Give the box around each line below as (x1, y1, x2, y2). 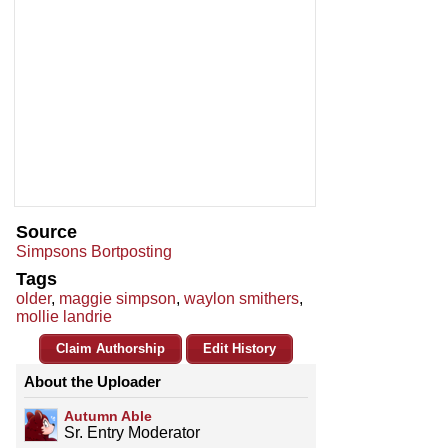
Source (16, 222, 77, 243)
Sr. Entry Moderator (64, 424, 200, 442)
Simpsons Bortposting (16, 243, 172, 261)
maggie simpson (59, 290, 176, 308)
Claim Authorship (56, 341, 165, 357)
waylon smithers (184, 290, 299, 308)
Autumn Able (64, 408, 152, 425)
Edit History (203, 341, 276, 357)
